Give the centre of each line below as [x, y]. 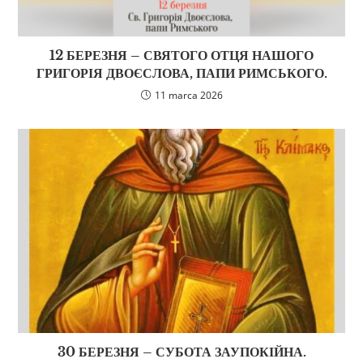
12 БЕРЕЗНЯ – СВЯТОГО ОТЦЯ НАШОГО [181, 56]
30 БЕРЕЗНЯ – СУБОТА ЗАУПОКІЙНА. [181, 352]
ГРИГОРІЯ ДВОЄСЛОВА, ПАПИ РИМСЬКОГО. [181, 73]
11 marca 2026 [188, 96]
